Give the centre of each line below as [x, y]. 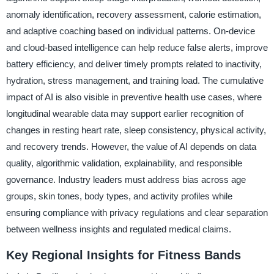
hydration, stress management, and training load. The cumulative [135, 80]
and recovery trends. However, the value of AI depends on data [131, 146]
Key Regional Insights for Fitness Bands [123, 255]
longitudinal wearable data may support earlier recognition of [124, 113]
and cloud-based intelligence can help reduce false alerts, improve [137, 47]
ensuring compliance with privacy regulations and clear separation [137, 212]
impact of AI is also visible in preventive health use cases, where [134, 97]
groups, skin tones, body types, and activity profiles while [119, 196]
